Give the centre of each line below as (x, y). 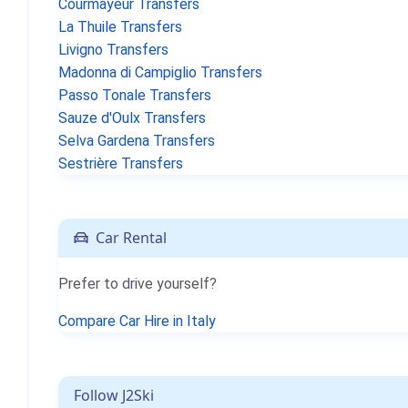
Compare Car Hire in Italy (137, 321)
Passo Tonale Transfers (135, 95)
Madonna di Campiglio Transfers (160, 72)
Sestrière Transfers (121, 163)
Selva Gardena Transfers (137, 141)
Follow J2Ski (114, 395)
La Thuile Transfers (120, 27)
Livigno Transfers (113, 50)
